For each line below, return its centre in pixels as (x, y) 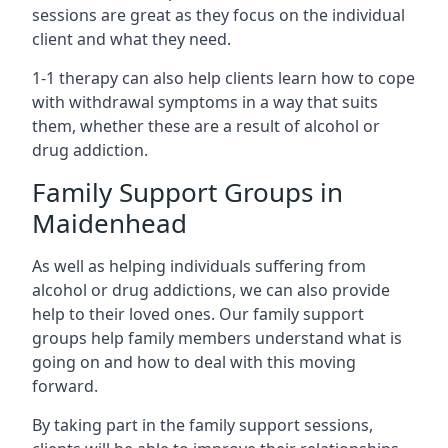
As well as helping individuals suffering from (199, 266)
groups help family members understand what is (217, 338)
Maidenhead (109, 223)
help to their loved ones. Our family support (198, 314)
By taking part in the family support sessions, (202, 425)
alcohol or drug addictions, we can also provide (211, 290)
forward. (65, 386)
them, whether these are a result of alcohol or (206, 126)
